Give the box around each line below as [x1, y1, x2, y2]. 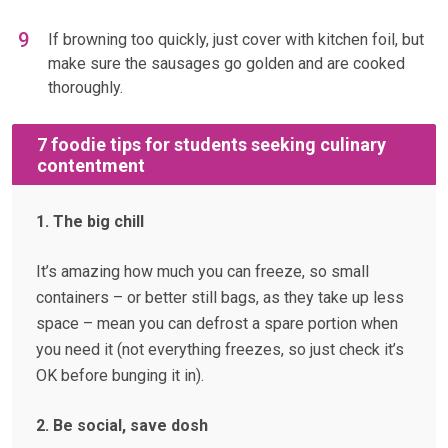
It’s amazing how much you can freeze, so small [36, 262, 369, 282]
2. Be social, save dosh [36, 416, 208, 436]
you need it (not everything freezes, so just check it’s [36, 340, 404, 360]
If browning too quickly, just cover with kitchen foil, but [48, 30, 424, 50]
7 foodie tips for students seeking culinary [37, 133, 386, 155]
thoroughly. [48, 78, 123, 98]
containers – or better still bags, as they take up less [36, 288, 404, 308]
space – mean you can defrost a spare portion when [36, 314, 398, 334]
